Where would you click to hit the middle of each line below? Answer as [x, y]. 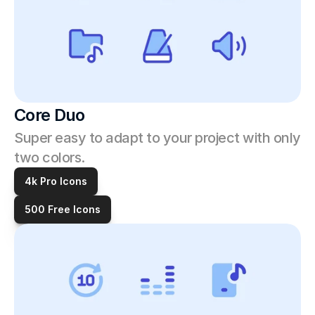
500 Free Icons [63, 209]
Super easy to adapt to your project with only [157, 138]
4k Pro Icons [56, 181]
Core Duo [50, 115]
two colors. [50, 157]
